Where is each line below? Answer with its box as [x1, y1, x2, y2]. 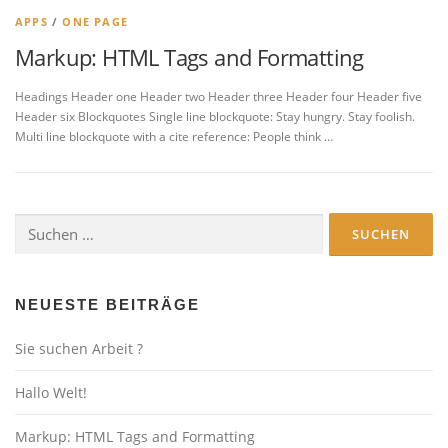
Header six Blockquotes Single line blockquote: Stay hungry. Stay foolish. [15, 108, 415, 126]
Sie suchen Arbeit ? [15, 339, 143, 359]
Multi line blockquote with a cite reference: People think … [15, 128, 333, 146]
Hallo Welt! [15, 383, 87, 403]
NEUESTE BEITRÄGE [15, 296, 200, 314]
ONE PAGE [62, 14, 129, 29]
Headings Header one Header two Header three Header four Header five [15, 88, 422, 106]
